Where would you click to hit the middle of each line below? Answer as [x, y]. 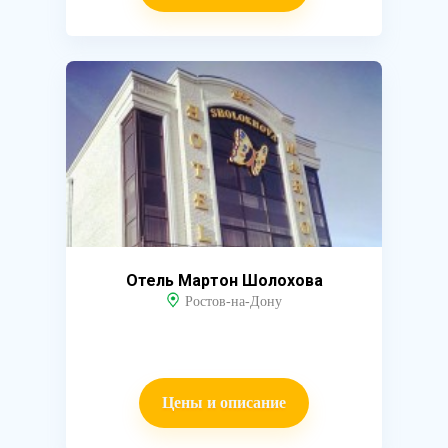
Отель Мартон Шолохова [224, 280]
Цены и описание [224, 402]
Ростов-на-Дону [233, 301]
